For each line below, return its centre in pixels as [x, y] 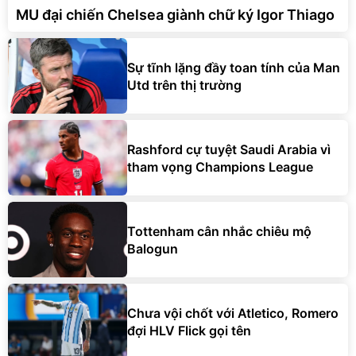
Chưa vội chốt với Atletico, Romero [233, 313]
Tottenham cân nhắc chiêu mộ [219, 231]
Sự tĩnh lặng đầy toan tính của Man [234, 67]
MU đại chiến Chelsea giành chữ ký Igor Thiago [175, 15]
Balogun [153, 248]
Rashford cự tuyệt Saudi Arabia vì [229, 149]
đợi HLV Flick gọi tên [189, 330]
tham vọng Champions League [220, 166]
